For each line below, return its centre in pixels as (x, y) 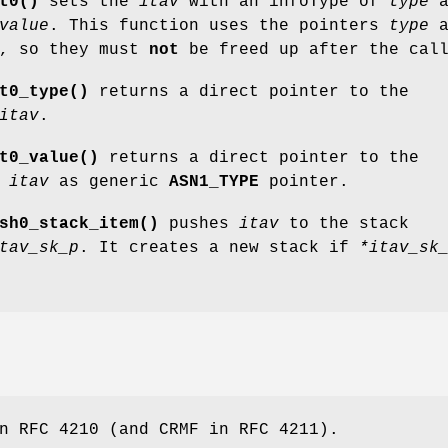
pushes (199, 223)
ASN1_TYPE (214, 181)
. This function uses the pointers (219, 25)
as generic (109, 181)
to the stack (344, 223)
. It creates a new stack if (219, 247)
